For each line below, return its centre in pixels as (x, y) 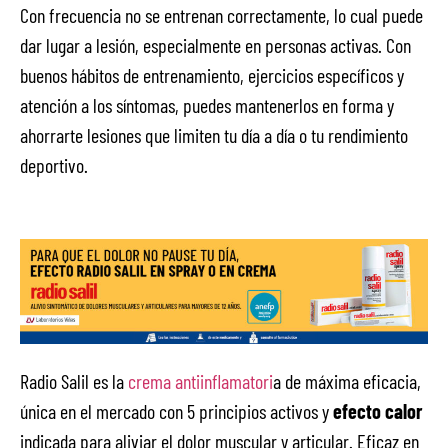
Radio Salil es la (74, 380)
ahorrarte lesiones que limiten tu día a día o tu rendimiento (214, 134)
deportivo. (54, 164)
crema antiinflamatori (200, 380)
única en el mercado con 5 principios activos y (176, 410)
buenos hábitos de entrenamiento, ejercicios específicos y (212, 74)
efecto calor (377, 410)
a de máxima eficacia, (347, 380)
